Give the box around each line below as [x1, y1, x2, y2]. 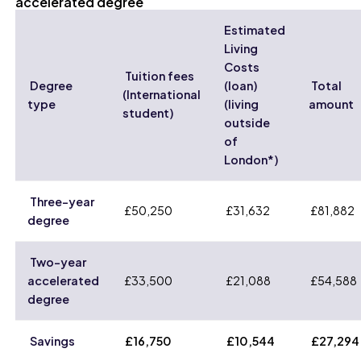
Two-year [27, 254, 86, 269]
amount [308, 96, 354, 111]
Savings [29, 333, 75, 348]
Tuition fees [122, 68, 194, 83]
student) [122, 105, 174, 120]
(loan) [223, 77, 258, 93]
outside [223, 114, 270, 130]
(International [122, 86, 201, 102]
